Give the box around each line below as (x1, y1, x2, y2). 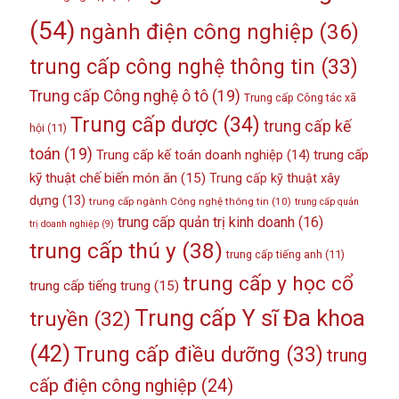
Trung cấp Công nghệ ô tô (28, 86, 208, 105)
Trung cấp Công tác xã (243, 90, 356, 104)
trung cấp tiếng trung (28, 277, 151, 294)
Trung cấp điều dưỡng (73, 341, 281, 367)
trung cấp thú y (28, 237, 176, 264)
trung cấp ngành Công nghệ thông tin (88, 194, 269, 208)
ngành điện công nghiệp (78, 19, 313, 45)
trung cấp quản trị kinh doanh (117, 213, 295, 231)
